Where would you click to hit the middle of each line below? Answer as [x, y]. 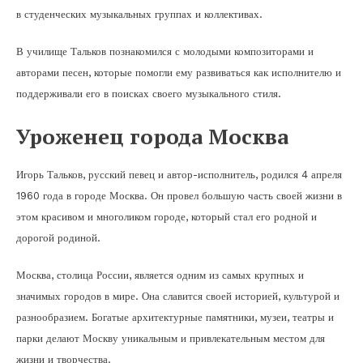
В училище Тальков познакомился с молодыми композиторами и [165, 51]
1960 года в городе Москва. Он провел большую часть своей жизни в [179, 195]
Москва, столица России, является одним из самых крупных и [160, 275]
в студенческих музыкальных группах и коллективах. [139, 14]
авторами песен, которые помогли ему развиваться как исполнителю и [179, 72]
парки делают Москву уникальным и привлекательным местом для [171, 338]
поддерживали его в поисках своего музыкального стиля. [149, 93]
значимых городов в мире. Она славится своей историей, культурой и [178, 296]
